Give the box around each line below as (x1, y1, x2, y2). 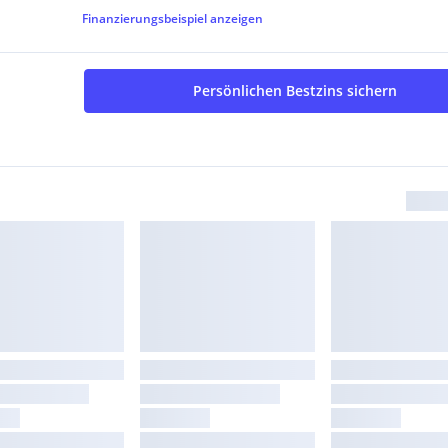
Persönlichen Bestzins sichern (192, 81, 397, 101)
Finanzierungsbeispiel (82, 10, 208, 28)
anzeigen (210, 10, 264, 28)
